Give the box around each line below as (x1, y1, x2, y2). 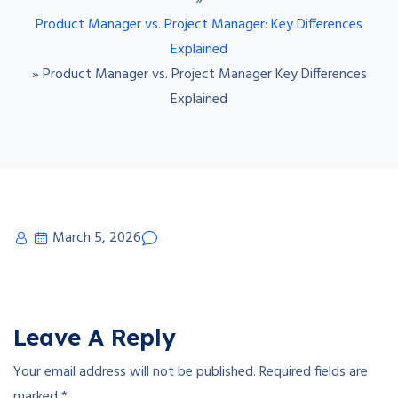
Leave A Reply (13, 322, 176, 352)
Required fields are (259, 361, 368, 384)
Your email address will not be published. (13, 361, 256, 384)
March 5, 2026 (52, 227, 141, 250)
